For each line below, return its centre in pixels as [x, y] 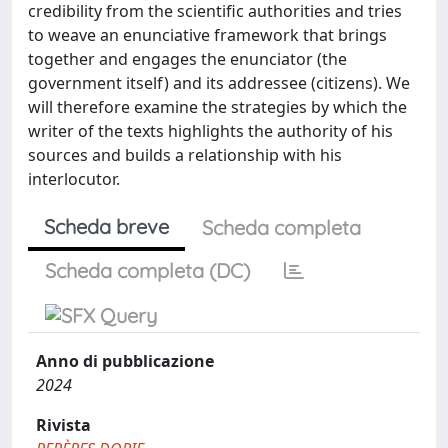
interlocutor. [74, 179]
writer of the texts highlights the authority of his [210, 131]
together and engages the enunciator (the [187, 59]
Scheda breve [106, 226]
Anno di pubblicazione [125, 361]
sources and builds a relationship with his [185, 155]
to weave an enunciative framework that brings [207, 35]
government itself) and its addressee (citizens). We [219, 83]
